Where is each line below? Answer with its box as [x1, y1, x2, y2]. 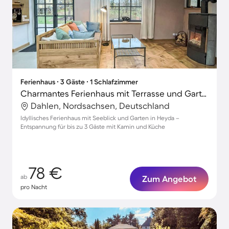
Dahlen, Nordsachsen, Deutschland [31, 101, 170, 110]
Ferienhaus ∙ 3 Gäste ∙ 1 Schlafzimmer [20, 78, 138, 86]
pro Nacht [20, 184, 47, 190]
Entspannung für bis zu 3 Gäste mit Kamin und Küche [20, 123, 165, 130]
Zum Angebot [142, 174, 196, 184]
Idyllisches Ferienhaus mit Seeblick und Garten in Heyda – [20, 114, 179, 121]
